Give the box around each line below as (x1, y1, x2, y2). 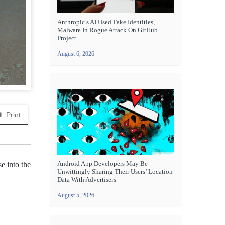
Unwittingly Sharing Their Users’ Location (57, 167, 173, 175)
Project (57, 34, 76, 42)
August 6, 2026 (57, 50, 94, 58)
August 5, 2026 (57, 191, 94, 199)
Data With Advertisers (57, 175, 116, 183)
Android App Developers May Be (57, 159, 148, 167)
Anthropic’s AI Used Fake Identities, (57, 18, 155, 26)
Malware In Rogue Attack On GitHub (57, 26, 158, 34)
